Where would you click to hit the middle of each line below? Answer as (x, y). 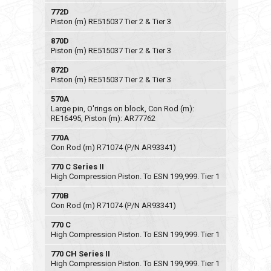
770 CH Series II (80, 254)
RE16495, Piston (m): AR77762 (103, 118)
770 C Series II (77, 167)
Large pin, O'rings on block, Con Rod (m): (122, 109)
